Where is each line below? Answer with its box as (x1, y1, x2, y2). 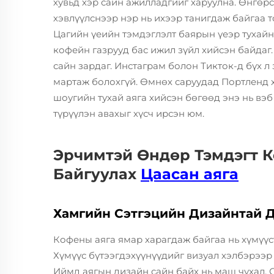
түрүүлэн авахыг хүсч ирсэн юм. (53, 107, 204, 119)
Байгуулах (53, 165, 141, 183)
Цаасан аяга (141, 165, 239, 183)
